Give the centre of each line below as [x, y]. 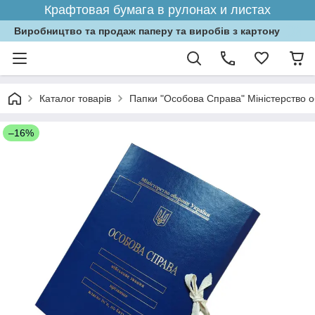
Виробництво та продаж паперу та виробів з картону [147, 31]
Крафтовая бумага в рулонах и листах [157, 10]
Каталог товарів [75, 98]
